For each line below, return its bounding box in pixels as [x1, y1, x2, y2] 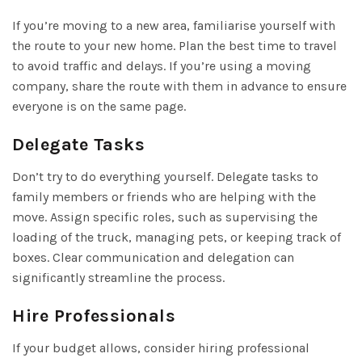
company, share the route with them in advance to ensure [12, 78, 347, 94]
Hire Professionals [12, 305, 175, 326]
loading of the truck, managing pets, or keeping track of [12, 229, 341, 245]
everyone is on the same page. [12, 98, 186, 114]
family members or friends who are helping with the [12, 188, 316, 204]
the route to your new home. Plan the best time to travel [12, 37, 337, 53]
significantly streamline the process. [12, 269, 225, 285]
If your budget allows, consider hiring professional [12, 339, 309, 356]
